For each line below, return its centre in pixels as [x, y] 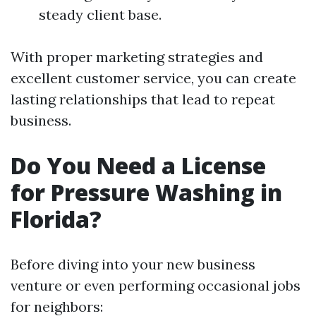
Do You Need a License [138, 165]
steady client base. [100, 14]
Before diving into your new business [133, 264]
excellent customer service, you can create [153, 78]
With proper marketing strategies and [137, 57]
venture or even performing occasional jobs [156, 285]
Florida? [56, 219]
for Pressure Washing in [146, 192]
